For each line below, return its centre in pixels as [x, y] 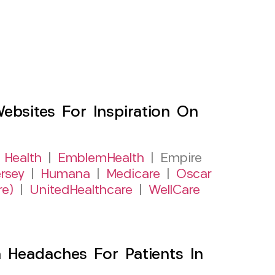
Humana [65, 174]
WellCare [174, 190]
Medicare [133, 174]
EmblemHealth [101, 158]
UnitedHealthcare [81, 190]
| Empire [173, 158]
